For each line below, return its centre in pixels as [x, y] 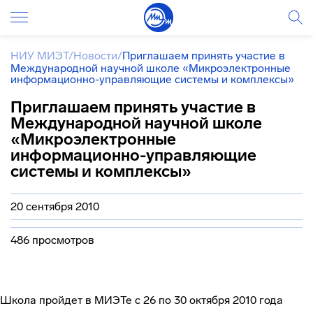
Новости [95, 56]
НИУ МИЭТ [39, 56]
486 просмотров [52, 240]
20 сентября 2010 [55, 206]
